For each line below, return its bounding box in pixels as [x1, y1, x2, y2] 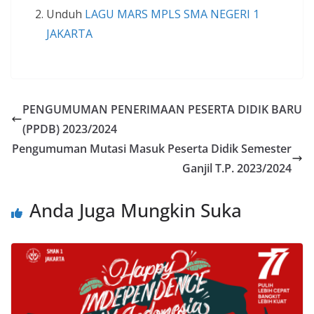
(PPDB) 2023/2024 [22, 121, 117, 137]
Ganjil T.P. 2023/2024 [182, 161, 292, 177]
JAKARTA [46, 26, 93, 42]
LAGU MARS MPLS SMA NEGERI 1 [85, 6, 259, 22]
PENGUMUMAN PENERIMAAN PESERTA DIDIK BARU [22, 102, 302, 118]
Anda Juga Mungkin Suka [29, 198, 242, 224]
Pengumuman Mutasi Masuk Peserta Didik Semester [12, 141, 292, 157]
